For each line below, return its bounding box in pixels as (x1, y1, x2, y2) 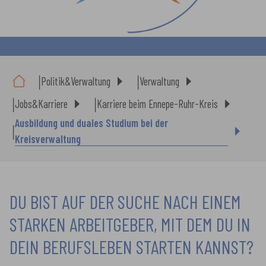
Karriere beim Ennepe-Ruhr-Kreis (97, 97, 218, 110)
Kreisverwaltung (15, 132, 81, 145)
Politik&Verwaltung (41, 74, 110, 88)
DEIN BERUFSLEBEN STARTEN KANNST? (9, 235, 254, 258)
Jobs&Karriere (15, 97, 68, 110)
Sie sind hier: (11, 56, 56, 67)
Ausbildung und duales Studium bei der (15, 116, 168, 129)
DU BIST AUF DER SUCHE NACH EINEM (9, 190, 241, 213)
